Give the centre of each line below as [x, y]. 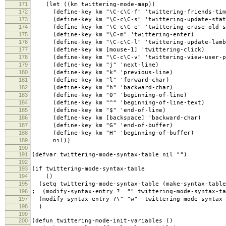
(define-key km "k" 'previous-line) [102, 73]
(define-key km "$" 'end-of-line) [99, 110]
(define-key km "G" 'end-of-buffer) [102, 126]
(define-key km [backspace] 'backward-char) [117, 118]
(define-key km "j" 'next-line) [95, 65]
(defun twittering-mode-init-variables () [102, 221]
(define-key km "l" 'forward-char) [101, 80]
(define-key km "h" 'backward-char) [102, 88]
